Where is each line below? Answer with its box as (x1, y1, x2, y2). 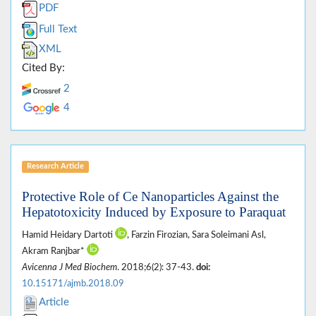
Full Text (39, 24, 77, 35)
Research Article (26, 162, 84, 171)
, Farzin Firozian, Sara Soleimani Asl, (127, 231, 266, 240)
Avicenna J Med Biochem (22, 263, 117, 272)
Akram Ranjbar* (22, 247, 87, 256)
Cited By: (22, 63, 65, 74)
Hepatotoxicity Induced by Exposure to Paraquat (22, 205, 286, 220)
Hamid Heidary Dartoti (22, 231, 115, 240)
